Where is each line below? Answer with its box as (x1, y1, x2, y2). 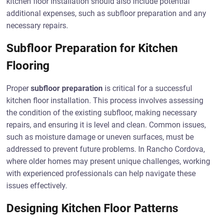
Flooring (6, 59, 50, 73)
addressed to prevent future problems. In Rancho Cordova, (6, 145, 205, 154)
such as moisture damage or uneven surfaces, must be (6, 132, 194, 142)
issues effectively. (6, 181, 68, 190)
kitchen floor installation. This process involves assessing (6, 96, 204, 105)
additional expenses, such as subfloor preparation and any (6, 9, 207, 18)
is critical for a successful (103, 84, 193, 93)
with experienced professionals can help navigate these (6, 169, 196, 178)
